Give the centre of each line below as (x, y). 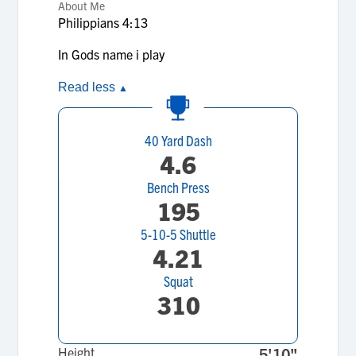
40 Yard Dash (178, 140)
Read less (89, 87)
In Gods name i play (113, 54)
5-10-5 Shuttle (178, 234)
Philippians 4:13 (105, 22)
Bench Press (178, 187)
